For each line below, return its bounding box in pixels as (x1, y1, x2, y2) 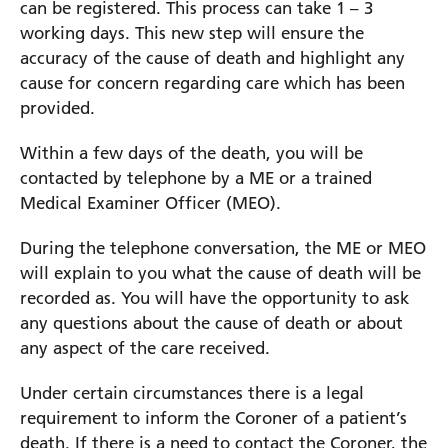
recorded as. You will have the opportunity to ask (20, 288, 409, 308)
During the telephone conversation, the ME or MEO (20, 238, 426, 258)
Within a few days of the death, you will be (20, 143, 363, 163)
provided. (20, 98, 95, 118)
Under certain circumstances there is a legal (20, 383, 364, 403)
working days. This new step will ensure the (20, 23, 364, 43)
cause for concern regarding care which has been (20, 73, 405, 93)
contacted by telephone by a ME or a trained (20, 168, 372, 188)
